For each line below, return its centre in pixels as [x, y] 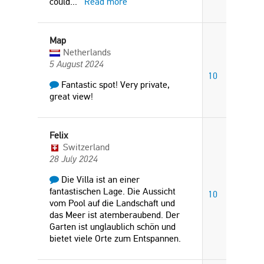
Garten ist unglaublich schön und [113, 227]
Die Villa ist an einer [99, 179]
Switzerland [86, 147]
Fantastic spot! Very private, [114, 85]
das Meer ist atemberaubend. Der [115, 215]
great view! [71, 96]
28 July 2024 [74, 159]
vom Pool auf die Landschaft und [112, 203]
